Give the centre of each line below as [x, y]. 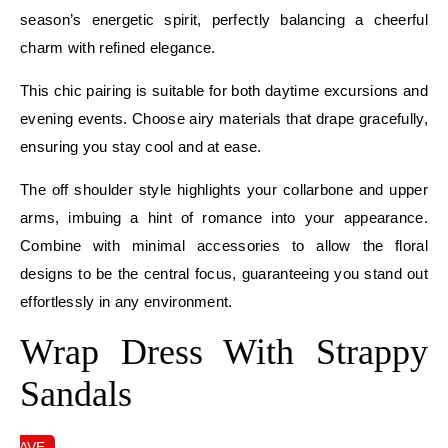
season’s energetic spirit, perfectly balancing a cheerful [224, 19]
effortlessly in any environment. [126, 301]
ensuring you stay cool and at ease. [141, 146]
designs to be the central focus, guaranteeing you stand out [224, 273]
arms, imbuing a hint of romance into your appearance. [224, 217]
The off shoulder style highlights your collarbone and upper [224, 189]
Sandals [76, 393]
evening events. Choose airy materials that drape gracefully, [224, 118]
